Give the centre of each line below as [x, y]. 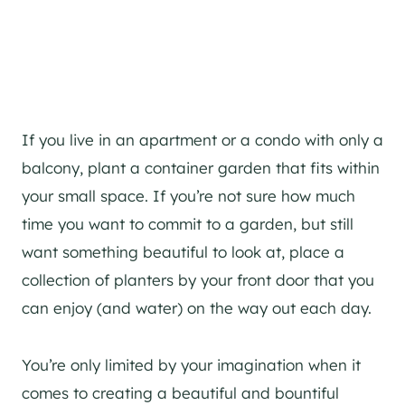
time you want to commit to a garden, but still [188, 223]
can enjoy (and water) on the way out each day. [197, 307]
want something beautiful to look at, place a [183, 251]
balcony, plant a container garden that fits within [201, 167]
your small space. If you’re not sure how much [188, 195]
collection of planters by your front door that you [198, 279]
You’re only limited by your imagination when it [191, 364]
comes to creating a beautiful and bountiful [180, 392]
